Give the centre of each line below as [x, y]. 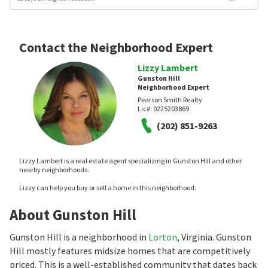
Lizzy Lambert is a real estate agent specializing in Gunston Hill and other [130, 161]
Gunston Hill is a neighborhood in [79, 237]
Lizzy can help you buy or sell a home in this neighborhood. [108, 188]
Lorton [163, 237]
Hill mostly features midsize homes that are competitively [130, 251]
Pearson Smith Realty [170, 100]
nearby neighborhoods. [54, 170]
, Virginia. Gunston [214, 237]
